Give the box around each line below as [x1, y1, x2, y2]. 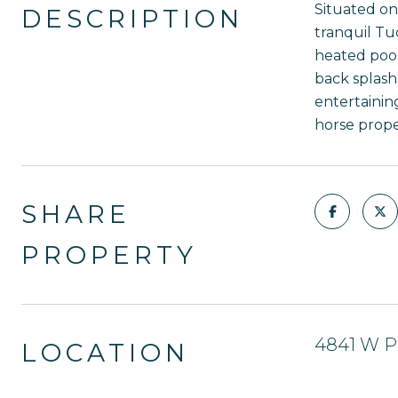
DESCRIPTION [21, 4, 243, 34]
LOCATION [21, 338, 189, 368]
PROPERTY [21, 240, 197, 270]
